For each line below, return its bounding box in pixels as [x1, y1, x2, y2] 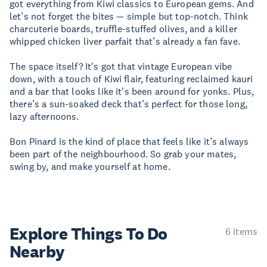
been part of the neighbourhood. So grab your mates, [10, 148, 237, 160]
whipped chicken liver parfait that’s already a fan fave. [10, 35, 240, 47]
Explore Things [10, 224, 126, 244]
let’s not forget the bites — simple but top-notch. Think [10, 10, 248, 22]
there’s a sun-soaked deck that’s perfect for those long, [10, 98, 247, 110]
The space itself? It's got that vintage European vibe [10, 60, 232, 72]
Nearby [10, 242, 65, 262]
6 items [225, 225, 257, 237]
